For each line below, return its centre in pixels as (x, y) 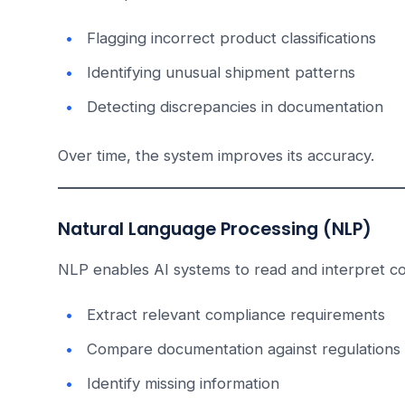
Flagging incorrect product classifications (231, 38)
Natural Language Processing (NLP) (215, 230)
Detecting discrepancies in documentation (235, 107)
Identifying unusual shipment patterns (221, 73)
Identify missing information (183, 384)
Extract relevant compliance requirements (236, 315)
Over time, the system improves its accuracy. (216, 156)
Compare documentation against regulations (244, 349)
